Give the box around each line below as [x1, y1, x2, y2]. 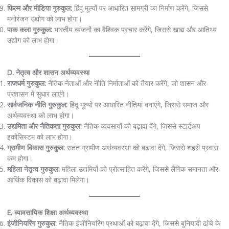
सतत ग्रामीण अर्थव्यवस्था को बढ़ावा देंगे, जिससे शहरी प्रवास [64, 143, 218, 153]
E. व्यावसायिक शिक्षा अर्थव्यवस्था [7, 207, 88, 217]
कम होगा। [7, 153, 33, 164]
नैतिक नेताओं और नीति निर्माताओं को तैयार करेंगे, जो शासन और [45, 78, 206, 88]
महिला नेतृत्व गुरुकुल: [7, 164, 60, 174]
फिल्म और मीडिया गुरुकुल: [7, 3, 72, 13]
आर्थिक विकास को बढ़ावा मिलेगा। [7, 175, 89, 185]
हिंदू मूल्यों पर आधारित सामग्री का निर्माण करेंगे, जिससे [72, 3, 208, 13]
